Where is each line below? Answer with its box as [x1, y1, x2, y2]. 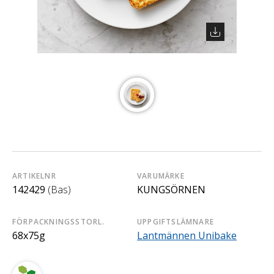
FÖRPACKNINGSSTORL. [12, 217, 105, 228]
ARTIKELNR [12, 171, 56, 182]
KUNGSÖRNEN [137, 183, 206, 197]
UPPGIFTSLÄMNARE [137, 217, 214, 228]
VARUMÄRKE [137, 171, 185, 182]
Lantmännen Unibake [137, 229, 237, 243]
